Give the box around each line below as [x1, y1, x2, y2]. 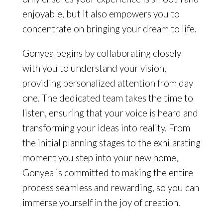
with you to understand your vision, [22, 62, 166, 74]
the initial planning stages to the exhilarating [22, 136, 201, 148]
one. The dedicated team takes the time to [22, 92, 193, 104]
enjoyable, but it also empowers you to [22, 7, 180, 19]
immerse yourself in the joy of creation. [22, 196, 180, 208]
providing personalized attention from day [22, 77, 193, 89]
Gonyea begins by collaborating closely [22, 47, 181, 59]
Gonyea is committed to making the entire [22, 166, 193, 178]
